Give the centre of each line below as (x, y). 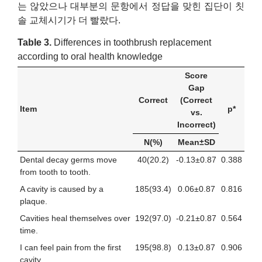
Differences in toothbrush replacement (131, 43)
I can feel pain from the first (70, 247)
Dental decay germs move (68, 159)
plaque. (34, 201)
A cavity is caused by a (62, 189)
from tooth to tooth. (55, 172)
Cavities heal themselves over (75, 218)
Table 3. (35, 43)
